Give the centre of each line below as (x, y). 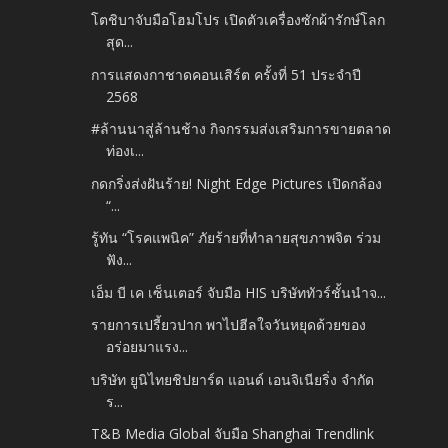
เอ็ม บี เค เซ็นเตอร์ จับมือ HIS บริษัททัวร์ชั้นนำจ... (239, 292)
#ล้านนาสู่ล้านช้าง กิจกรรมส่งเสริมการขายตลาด (241, 129)
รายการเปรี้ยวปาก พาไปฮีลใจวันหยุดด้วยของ (229, 325)
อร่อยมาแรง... (147, 347)
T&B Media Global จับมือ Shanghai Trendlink (233, 434)
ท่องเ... (125, 151)
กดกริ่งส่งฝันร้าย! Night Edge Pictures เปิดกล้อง (237, 183)
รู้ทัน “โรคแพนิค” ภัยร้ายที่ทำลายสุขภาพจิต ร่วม (236, 238)
